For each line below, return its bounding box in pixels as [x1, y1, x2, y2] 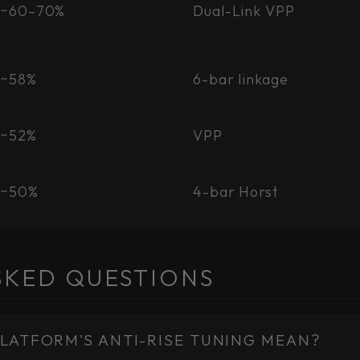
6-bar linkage [193, 70, 288, 88]
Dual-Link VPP [193, 2, 295, 20]
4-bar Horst [193, 182, 279, 201]
